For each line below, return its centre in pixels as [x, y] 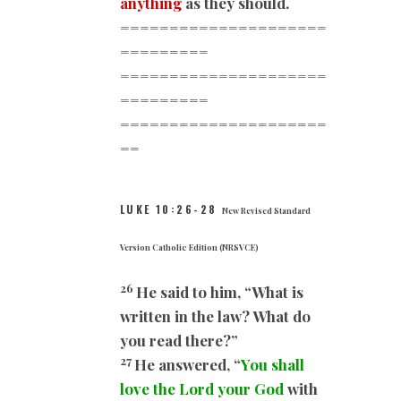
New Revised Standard [267, 211]
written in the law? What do [215, 316]
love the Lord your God [202, 389]
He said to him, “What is [220, 292]
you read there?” [181, 341]
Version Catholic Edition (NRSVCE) [189, 247]
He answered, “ [188, 365]
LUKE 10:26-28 [169, 209]
